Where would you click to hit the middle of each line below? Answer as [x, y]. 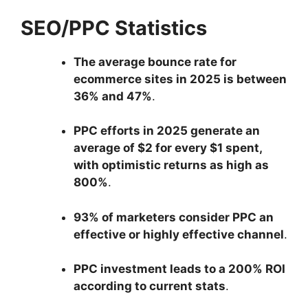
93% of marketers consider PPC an [173, 217]
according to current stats [149, 286]
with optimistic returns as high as [171, 165]
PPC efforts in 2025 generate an [166, 131]
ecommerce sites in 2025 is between [180, 79]
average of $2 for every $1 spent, [167, 148]
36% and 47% [112, 96]
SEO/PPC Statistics [114, 27]
